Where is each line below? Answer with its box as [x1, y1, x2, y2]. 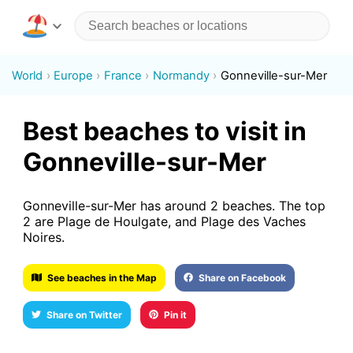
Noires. [22, 229, 65, 245]
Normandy [152, 68, 210, 83]
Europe [54, 68, 94, 83]
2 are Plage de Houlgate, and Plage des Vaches [22, 213, 306, 229]
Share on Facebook [199, 271, 287, 284]
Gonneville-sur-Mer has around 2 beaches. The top [22, 197, 325, 214]
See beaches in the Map [47, 271, 158, 284]
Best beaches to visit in [22, 116, 307, 147]
